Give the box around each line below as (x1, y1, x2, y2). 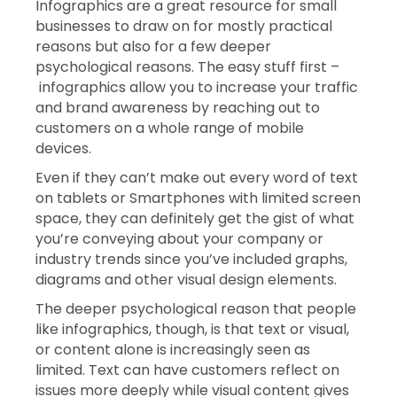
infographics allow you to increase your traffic (35, 76, 358, 97)
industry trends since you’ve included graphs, (35, 248, 347, 269)
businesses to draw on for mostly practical (35, 15, 332, 36)
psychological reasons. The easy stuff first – (35, 56, 339, 77)
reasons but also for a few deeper (35, 35, 271, 57)
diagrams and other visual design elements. (35, 269, 337, 290)
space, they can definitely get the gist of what (35, 207, 354, 229)
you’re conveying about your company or (35, 228, 323, 249)
